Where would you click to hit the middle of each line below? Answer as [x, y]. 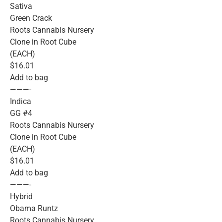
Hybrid [21, 196]
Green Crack [31, 18]
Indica [21, 101]
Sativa [21, 6]
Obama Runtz [34, 208]
